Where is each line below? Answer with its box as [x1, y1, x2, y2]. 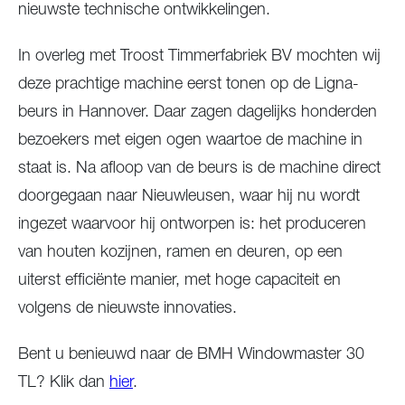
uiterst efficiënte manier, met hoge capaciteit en [18, 269, 341, 288]
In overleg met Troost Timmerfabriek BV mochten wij [18, 45, 381, 64]
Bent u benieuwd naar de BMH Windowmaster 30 [18, 344, 364, 363]
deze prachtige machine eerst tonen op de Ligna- [18, 73, 359, 92]
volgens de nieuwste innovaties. [18, 297, 237, 316]
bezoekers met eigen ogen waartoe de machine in [18, 129, 363, 148]
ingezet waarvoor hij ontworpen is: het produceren [18, 213, 366, 232]
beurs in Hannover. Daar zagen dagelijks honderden [18, 101, 377, 120]
